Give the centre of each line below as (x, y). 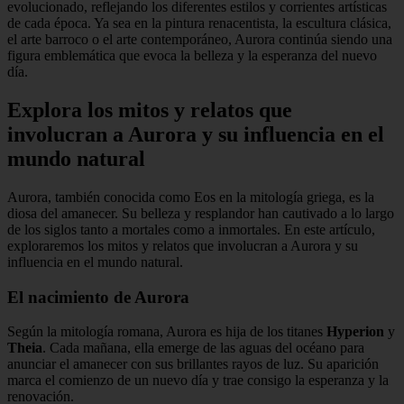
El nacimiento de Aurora (98, 297)
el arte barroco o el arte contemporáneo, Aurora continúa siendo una (200, 39)
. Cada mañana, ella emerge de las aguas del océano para (203, 348)
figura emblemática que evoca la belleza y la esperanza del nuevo (192, 55)
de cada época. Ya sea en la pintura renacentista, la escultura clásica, (199, 23)
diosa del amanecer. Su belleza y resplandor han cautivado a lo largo (201, 213)
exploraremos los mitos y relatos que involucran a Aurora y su (183, 245)
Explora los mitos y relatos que (150, 110)
